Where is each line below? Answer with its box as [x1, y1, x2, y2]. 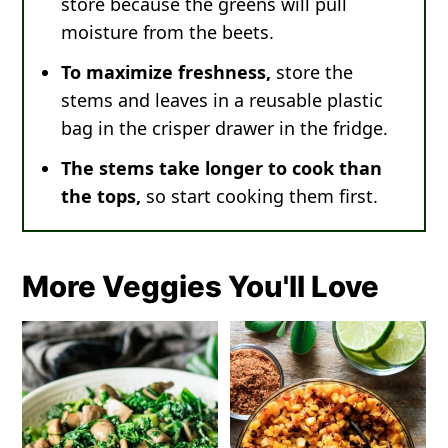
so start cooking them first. [141, 184, 379, 209]
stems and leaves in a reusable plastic [61, 88, 384, 113]
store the [271, 60, 354, 85]
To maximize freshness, [61, 60, 272, 85]
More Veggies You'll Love [22, 269, 380, 305]
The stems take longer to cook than [61, 156, 383, 181]
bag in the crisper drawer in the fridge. [61, 116, 389, 141]
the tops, [61, 184, 142, 209]
